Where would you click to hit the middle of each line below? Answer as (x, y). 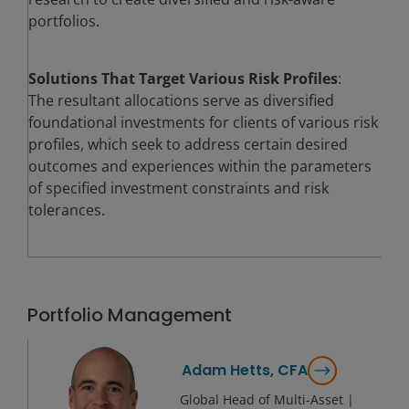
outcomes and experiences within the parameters (200, 166)
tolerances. (67, 210)
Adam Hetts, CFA (245, 370)
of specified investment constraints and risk (178, 188)
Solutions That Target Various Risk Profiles (183, 79)
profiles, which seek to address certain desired (188, 144)
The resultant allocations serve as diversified (181, 100)
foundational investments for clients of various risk (203, 122)
